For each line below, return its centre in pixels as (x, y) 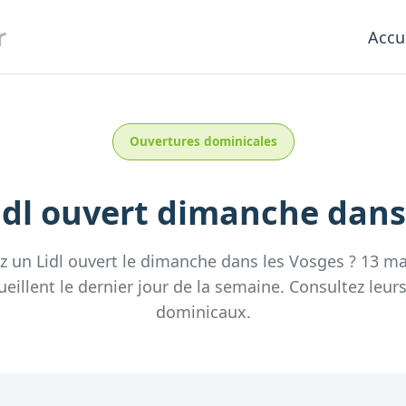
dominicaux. (203, 312)
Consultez (327, 286)
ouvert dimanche (180, 213)
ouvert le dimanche (142, 261)
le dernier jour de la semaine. (170, 286)
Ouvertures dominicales (203, 141)
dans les (255, 261)
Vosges (317, 261)
